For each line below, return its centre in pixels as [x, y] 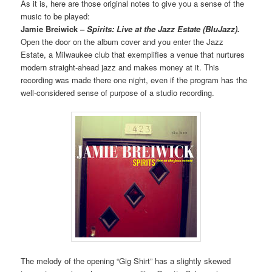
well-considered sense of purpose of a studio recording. [118, 93]
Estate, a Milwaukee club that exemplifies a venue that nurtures [133, 55]
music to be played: [56, 16]
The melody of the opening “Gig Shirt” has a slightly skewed [126, 261]
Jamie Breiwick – [54, 29]
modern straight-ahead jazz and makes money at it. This [120, 67]
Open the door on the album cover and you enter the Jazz [122, 42]
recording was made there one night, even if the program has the [134, 80]
